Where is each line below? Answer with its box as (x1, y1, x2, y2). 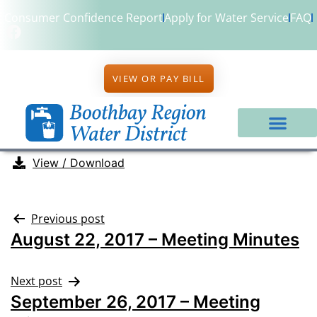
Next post (11, 273, 62, 289)
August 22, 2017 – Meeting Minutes (11, 229, 299, 250)
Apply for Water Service (164, 10, 289, 25)
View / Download (33, 156, 125, 170)
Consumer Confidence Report (4, 10, 163, 25)
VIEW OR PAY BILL (112, 72, 205, 85)
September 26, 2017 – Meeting (11, 292, 260, 312)
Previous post (31, 211, 105, 226)
